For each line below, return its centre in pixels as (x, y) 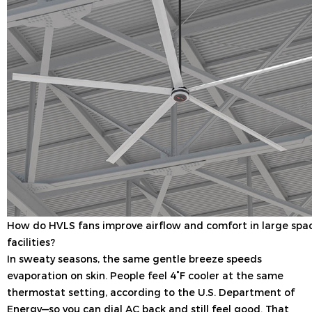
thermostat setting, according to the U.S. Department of (151, 292)
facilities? (31, 242)
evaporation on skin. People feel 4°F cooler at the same (145, 275)
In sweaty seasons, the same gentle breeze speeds (134, 259)
